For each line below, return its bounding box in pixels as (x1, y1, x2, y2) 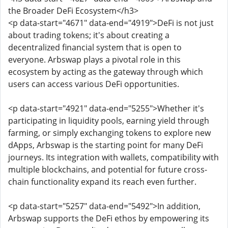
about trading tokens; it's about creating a (8, 30, 169, 41)
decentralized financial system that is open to (8, 42, 182, 53)
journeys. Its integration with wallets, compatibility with (8, 152, 219, 163)
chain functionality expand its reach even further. (8, 176, 196, 187)
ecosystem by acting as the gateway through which (8, 66, 203, 77)
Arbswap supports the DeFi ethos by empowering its (8, 213, 209, 224)
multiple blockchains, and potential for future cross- (8, 164, 207, 175)
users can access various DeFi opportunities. (8, 78, 179, 90)
